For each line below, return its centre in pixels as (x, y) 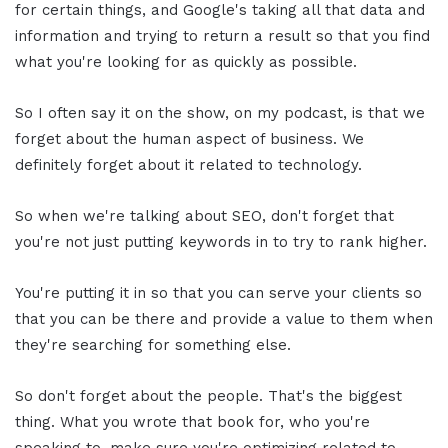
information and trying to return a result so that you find (222, 35)
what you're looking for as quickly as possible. (186, 61)
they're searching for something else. (153, 344)
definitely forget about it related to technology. (188, 164)
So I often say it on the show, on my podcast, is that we (220, 112)
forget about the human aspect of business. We (189, 138)
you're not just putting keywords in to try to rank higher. (221, 241)
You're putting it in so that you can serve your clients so (218, 292)
